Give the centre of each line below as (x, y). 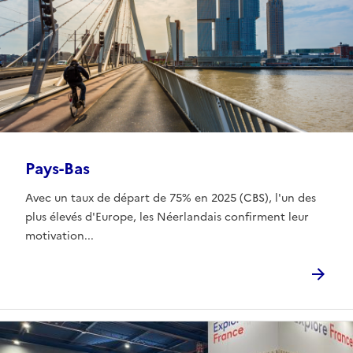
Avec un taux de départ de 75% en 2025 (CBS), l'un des (171, 199)
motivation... (59, 236)
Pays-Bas (58, 169)
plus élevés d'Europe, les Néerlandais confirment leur (167, 217)
